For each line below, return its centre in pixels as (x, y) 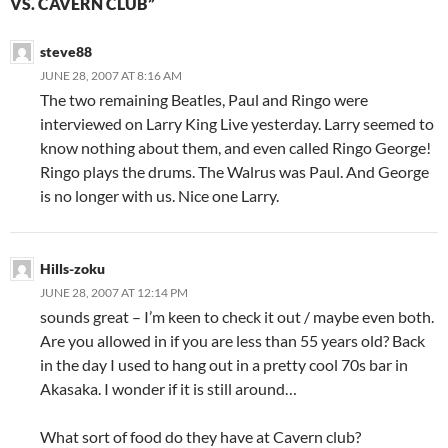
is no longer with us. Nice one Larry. (159, 195)
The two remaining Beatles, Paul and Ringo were (204, 99)
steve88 (66, 51)
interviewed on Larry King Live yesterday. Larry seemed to (237, 123)
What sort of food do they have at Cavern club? (200, 436)
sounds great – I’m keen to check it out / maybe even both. (237, 316)
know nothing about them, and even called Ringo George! (235, 147)
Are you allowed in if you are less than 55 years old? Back (232, 340)
